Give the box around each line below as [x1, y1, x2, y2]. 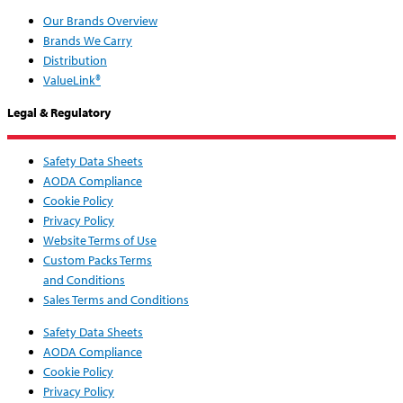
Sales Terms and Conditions [43, 291, 189, 309]
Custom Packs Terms [43, 252, 152, 269]
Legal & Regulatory [7, 104, 111, 121]
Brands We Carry [43, 32, 132, 49]
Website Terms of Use [43, 232, 157, 249]
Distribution [43, 52, 107, 69]
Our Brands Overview [43, 13, 157, 30]
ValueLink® [43, 72, 101, 89]
